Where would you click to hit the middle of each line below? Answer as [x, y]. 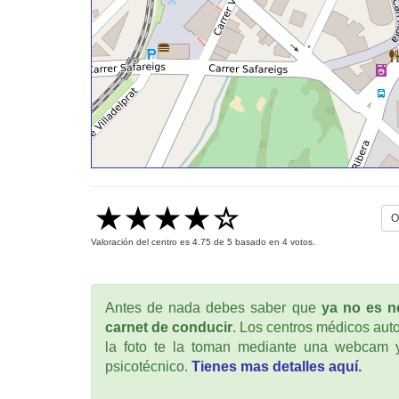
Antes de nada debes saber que [213, 308]
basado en [257, 242]
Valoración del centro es [142, 242]
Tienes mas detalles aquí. [277, 367]
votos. [301, 242]
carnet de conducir [169, 328]
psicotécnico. [148, 367]
